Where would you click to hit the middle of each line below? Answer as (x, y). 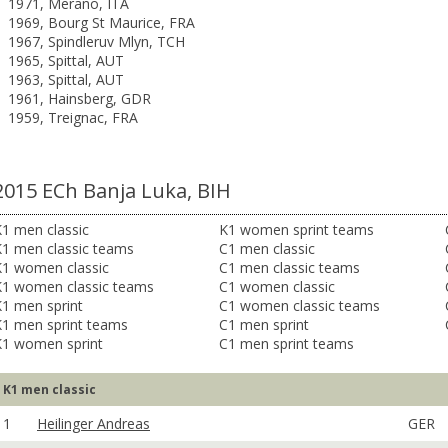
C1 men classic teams (289, 267)
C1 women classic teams (299, 305)
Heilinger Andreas (93, 423)
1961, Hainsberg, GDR (79, 98)
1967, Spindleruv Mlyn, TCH (96, 41)
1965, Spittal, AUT (66, 60)
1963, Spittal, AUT (66, 79)
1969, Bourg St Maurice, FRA (101, 22)
